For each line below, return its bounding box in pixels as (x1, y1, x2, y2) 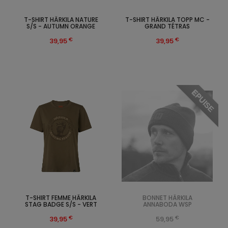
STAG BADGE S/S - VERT (24, 200, 97, 209)
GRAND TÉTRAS (145, 22, 190, 31)
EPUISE (190, 88, 216, 114)
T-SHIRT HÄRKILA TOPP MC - (125, 15, 210, 24)
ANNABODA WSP (142, 200, 192, 209)
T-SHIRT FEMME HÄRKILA (25, 193, 96, 203)
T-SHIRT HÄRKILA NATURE (23, 15, 98, 24)
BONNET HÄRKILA (142, 193, 192, 203)
